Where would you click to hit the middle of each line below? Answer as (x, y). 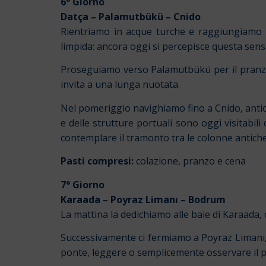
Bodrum (207, 199)
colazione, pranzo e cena (190, 161)
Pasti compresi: (97, 161)
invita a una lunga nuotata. (120, 85)
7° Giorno (83, 184)
